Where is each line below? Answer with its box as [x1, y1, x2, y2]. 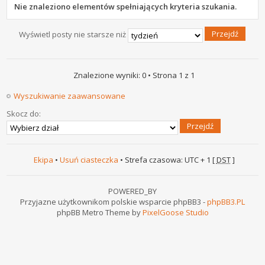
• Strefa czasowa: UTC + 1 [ [118, 154, 216, 165]
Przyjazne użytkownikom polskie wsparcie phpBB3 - [20, 196, 207, 207]
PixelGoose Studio [142, 206, 209, 218]
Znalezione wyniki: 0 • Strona [73, 69, 179, 80]
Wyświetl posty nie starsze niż [18, 28, 128, 40]
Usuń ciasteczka [59, 154, 118, 165]
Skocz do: [7, 108, 41, 119]
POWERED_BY [108, 185, 157, 196]
